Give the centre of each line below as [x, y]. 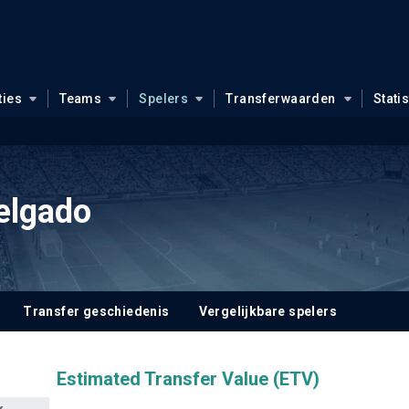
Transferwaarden [281, 99]
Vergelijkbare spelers [268, 311]
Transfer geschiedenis [96, 311]
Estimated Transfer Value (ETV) [188, 379]
